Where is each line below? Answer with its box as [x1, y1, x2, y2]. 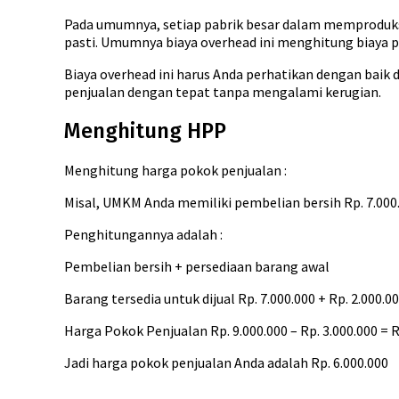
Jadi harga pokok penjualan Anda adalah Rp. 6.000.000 [64, 353, 388, 371]
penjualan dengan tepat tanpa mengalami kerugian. [64, 82, 381, 101]
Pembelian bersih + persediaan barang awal [64, 256, 330, 275]
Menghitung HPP [64, 118, 226, 143]
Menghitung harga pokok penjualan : [64, 160, 287, 179]
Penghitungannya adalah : [64, 224, 223, 243]
